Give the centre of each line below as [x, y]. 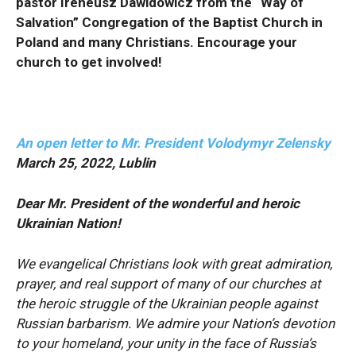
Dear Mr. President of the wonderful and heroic [158, 203]
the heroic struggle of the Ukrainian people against [167, 303]
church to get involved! [89, 62]
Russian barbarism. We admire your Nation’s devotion [175, 323]
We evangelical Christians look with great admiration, [174, 263]
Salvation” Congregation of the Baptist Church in [169, 22]
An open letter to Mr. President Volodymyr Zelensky [173, 143]
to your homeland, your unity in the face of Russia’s [166, 343]
